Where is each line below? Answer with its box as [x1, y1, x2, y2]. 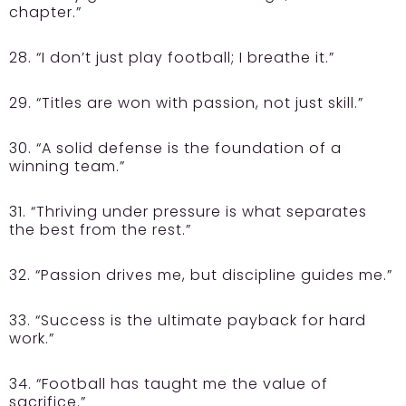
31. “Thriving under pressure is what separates [9, 201, 367, 223]
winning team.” [9, 156, 125, 178]
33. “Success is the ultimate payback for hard [9, 310, 366, 332]
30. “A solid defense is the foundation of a [9, 138, 342, 159]
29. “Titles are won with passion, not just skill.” [9, 92, 363, 114]
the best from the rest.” [9, 219, 191, 241]
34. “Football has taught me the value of [9, 373, 328, 395]
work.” [9, 328, 54, 350]
